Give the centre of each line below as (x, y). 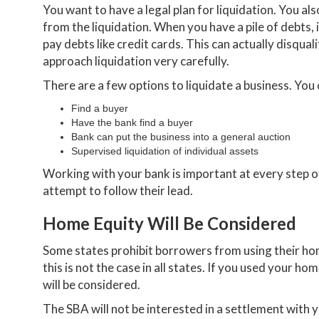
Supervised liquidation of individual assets (165, 151)
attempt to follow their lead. (118, 190)
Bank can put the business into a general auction (181, 136)
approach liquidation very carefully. (136, 61)
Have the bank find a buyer (132, 122)
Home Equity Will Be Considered (169, 223)
